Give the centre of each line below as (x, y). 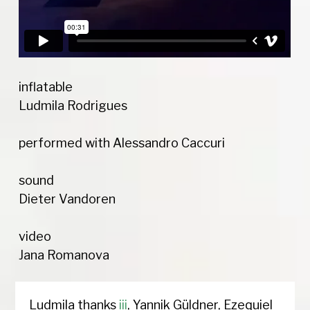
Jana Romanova (64, 255)
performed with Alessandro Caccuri (122, 143)
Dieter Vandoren (67, 199)
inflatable (46, 87)
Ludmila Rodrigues (73, 106)
